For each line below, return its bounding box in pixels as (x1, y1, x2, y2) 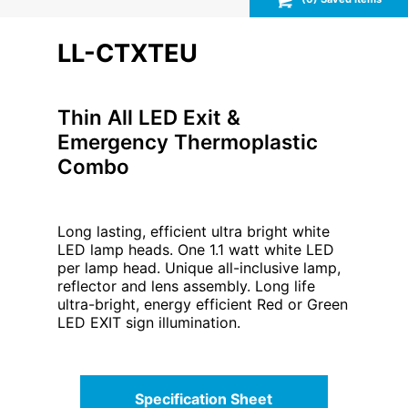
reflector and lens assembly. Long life (56, 276, 315, 295)
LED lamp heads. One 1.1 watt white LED (56, 240, 334, 259)
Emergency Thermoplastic (56, 128, 318, 154)
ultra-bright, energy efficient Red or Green (56, 294, 348, 313)
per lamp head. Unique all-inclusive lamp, (56, 258, 341, 277)
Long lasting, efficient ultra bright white (56, 221, 330, 240)
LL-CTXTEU (56, 37, 198, 68)
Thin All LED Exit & (56, 104, 240, 129)
